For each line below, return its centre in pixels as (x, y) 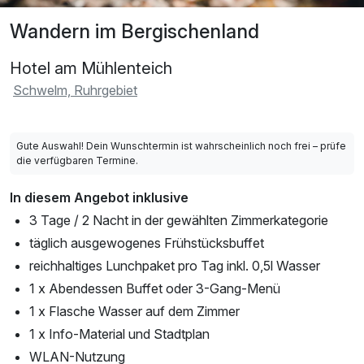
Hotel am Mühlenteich (91, 68)
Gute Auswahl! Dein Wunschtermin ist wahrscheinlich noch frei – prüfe (181, 145)
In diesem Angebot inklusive (99, 197)
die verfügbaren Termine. (77, 160)
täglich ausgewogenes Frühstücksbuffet (147, 243)
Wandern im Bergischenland (134, 31)
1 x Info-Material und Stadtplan (119, 334)
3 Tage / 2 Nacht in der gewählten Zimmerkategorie (179, 220)
